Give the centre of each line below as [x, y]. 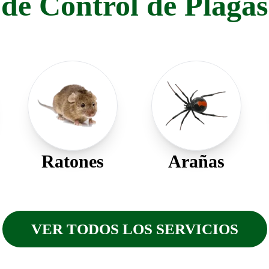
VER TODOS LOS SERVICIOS [134, 229]
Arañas [196, 161]
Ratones [73, 161]
